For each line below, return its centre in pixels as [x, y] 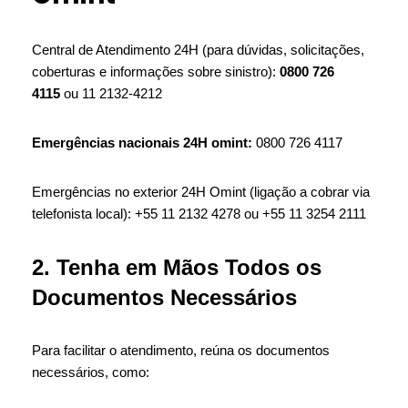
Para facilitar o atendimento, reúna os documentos [181, 350]
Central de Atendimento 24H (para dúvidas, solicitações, [198, 50]
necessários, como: [91, 372]
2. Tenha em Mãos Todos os [177, 267]
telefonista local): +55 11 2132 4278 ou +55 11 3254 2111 [199, 214]
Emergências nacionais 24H [120, 143]
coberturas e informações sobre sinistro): [156, 71]
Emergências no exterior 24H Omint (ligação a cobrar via [201, 192]
